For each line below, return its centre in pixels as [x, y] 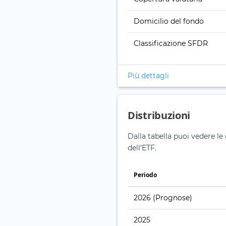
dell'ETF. [142, 148]
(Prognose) [173, 198]
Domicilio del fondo [169, 21]
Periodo [145, 175]
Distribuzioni [159, 116]
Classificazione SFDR [171, 44]
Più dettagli [148, 76]
